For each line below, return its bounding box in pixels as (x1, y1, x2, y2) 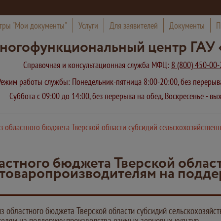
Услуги (78, 20, 98, 31)
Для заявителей (109, 20, 158, 31)
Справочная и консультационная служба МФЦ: (23, 59, 171, 71)
